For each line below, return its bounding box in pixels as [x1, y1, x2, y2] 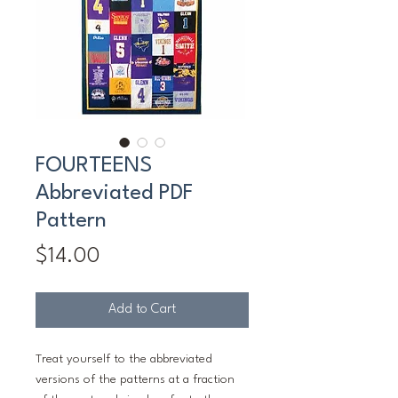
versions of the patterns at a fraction [36, 373, 235, 386]
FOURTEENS [36, 155, 152, 178]
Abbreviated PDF [36, 183, 193, 205]
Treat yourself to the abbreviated [36, 353, 212, 366]
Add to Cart [108, 303, 176, 317]
